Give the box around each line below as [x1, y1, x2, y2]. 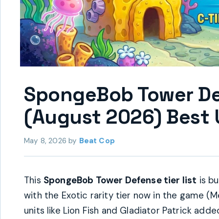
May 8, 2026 [24, 136, 66, 146]
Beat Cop [79, 136, 115, 146]
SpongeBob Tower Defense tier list [43, 175, 197, 186]
